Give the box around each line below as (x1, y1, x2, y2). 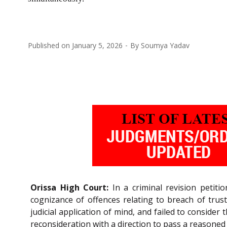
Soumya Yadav (141, 40, 190, 50)
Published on (28, 40, 72, 50)
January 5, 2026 (72, 40, 123, 50)
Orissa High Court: (30, 181, 109, 193)
